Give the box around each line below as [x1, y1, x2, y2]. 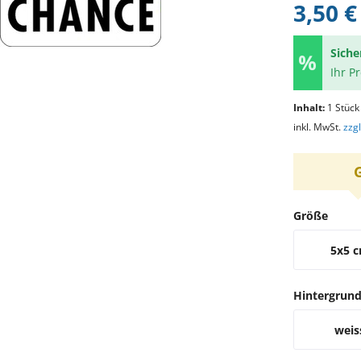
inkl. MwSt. [293, 120, 343, 134]
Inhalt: [293, 101, 327, 114]
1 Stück [326, 101, 359, 114]
